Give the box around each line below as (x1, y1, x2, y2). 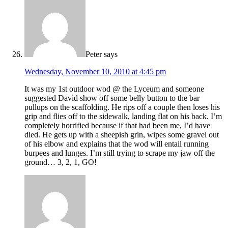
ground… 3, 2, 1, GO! (24, 158, 97, 167)
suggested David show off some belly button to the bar (24, 94, 199, 103)
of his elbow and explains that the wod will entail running (24, 139, 209, 149)
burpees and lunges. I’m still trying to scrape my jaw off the (24, 149, 215, 158)
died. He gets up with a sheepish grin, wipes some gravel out (24, 130, 219, 139)
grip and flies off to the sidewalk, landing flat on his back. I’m (24, 112, 222, 121)
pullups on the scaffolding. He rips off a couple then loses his (24, 103, 220, 112)
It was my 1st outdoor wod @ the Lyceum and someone (24, 84, 204, 94)
